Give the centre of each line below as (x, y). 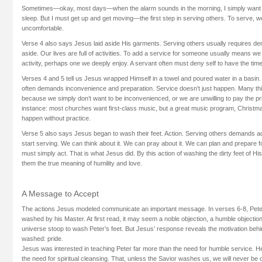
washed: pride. (42, 239)
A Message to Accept (60, 194)
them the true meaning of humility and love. (82, 163)
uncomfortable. (43, 28)
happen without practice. (56, 118)
